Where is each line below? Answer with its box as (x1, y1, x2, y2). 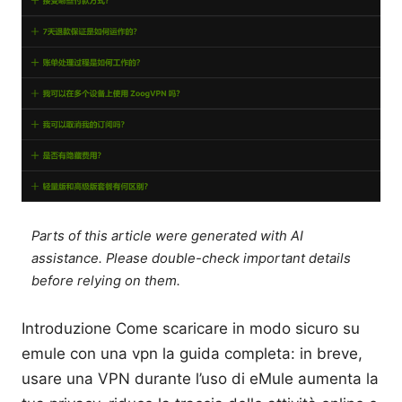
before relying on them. (31, 272, 181, 289)
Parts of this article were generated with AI (31, 227, 304, 244)
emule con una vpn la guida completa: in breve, (22, 344, 363, 363)
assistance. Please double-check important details (31, 249, 352, 267)
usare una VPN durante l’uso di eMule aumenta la (22, 369, 379, 388)
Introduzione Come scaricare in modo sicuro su (22, 319, 360, 337)
